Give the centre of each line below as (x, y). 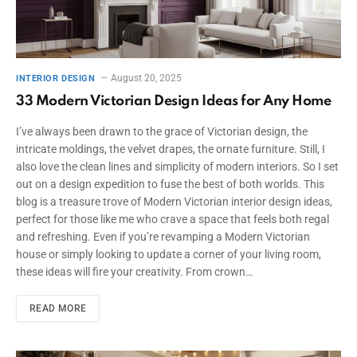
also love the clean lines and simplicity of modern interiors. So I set (177, 167)
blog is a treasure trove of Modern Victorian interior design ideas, (174, 202)
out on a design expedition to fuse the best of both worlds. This (170, 184)
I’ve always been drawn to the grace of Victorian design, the (162, 132)
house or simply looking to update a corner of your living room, (169, 255)
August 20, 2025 (147, 78)
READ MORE (58, 309)
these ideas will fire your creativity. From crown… (134, 272)
